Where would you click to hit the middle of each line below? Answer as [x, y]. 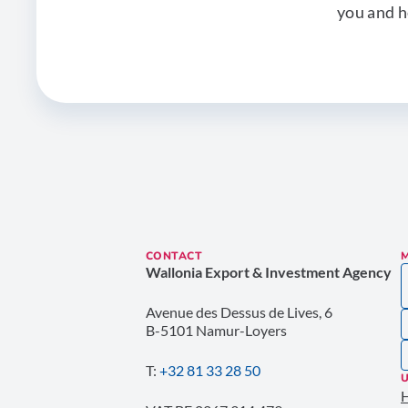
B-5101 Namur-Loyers [216, 331]
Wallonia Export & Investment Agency [269, 272]
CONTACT [174, 256]
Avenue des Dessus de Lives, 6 [239, 312]
